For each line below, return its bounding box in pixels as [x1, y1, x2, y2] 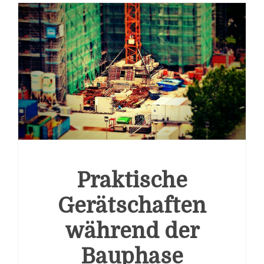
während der [65, 219, 199, 244]
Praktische [77, 169, 187, 193]
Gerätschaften [58, 194, 206, 219]
